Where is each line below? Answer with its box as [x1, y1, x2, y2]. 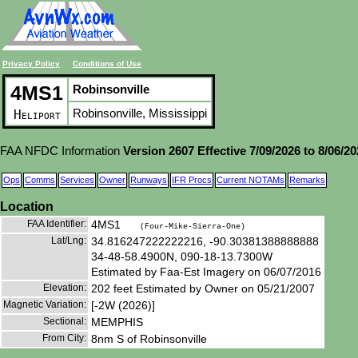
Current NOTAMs [217, 175, 284, 185]
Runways [130, 175, 167, 185]
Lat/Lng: [51, 234, 86, 246]
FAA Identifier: [27, 217, 86, 229]
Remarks [289, 175, 325, 185]
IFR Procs [172, 175, 212, 185]
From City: [42, 332, 86, 344]
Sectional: [43, 315, 86, 327]
